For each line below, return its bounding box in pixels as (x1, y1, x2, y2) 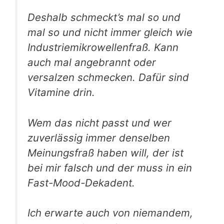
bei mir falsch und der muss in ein (27, 161, 192, 174)
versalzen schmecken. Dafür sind (27, 71, 189, 83)
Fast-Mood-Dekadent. (27, 176, 135, 189)
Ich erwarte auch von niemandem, (27, 206, 193, 219)
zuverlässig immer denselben (27, 131, 170, 144)
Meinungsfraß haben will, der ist (27, 146, 183, 159)
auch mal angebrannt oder (27, 56, 156, 68)
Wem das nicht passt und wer (27, 116, 171, 129)
